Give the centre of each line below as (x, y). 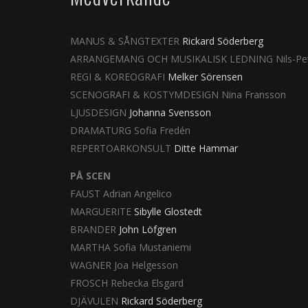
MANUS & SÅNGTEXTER (126, 41)
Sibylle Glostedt (168, 211)
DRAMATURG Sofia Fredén (130, 130)
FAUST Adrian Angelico (121, 193)
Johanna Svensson (169, 112)
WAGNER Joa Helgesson (124, 265)
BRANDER (95, 229)
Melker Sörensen (205, 76)
